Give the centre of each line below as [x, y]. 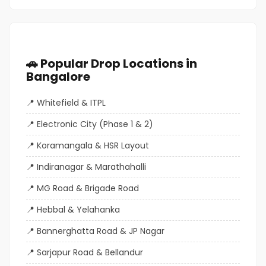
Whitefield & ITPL [71, 102]
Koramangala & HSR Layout [93, 145]
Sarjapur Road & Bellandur [90, 252]
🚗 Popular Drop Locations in [112, 63]
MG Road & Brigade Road [88, 188]
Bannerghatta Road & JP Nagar [101, 231]
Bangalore [58, 76]
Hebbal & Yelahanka [78, 209]
